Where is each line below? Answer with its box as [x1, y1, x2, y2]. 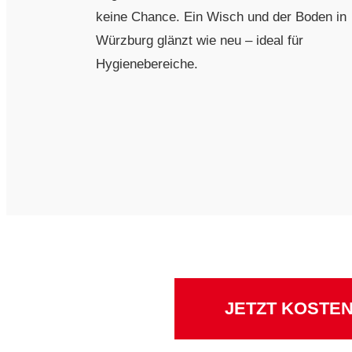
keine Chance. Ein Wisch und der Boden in [96, 9, 346, 24]
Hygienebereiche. [96, 56, 198, 71]
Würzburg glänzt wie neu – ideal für [96, 32, 303, 48]
